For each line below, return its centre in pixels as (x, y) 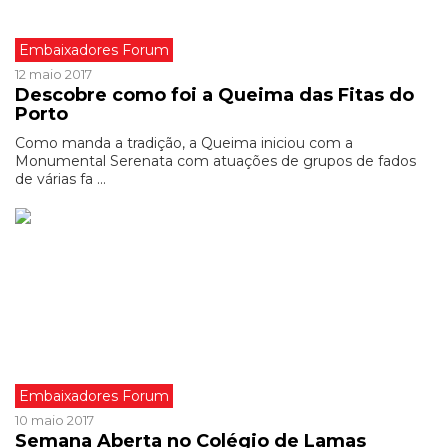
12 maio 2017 (53, 74)
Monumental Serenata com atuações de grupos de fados (215, 161)
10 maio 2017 (54, 420)
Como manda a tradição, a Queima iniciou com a (184, 143)
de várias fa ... (60, 179)
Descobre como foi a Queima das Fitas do (214, 95)
